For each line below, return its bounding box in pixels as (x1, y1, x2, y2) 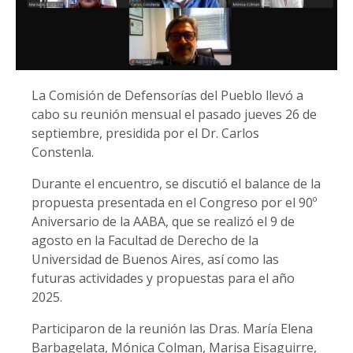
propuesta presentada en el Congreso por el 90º (32, 193, 317, 211)
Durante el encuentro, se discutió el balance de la (32, 174, 321, 192)
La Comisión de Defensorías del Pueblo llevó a (32, 86, 303, 104)
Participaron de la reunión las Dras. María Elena (32, 319, 313, 337)
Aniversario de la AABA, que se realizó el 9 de (32, 212, 295, 230)
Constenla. (32, 143, 94, 161)
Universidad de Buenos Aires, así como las (32, 250, 279, 268)
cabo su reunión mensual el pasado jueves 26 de (32, 105, 317, 123)
